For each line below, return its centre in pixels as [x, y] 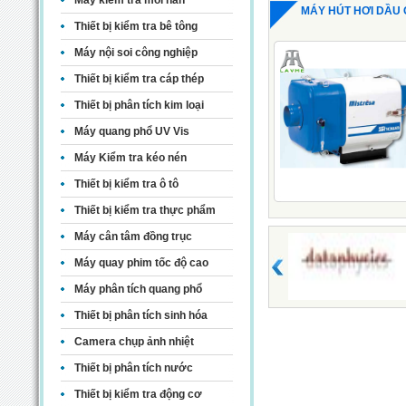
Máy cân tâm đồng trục [133, 237]
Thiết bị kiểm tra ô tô [126, 184]
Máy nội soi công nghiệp [135, 53]
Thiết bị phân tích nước [133, 368]
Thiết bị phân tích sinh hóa [140, 316]
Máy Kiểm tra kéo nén [130, 158]
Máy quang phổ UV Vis [131, 132]
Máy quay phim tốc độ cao [141, 263]
